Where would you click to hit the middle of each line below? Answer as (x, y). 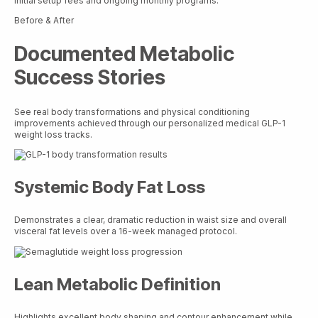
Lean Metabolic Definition (117, 285)
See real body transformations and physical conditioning (132, 111)
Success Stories (90, 78)
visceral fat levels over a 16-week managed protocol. (126, 231)
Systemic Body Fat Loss (110, 187)
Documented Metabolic (124, 54)
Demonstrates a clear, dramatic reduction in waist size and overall (150, 220)
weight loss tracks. (53, 134)
